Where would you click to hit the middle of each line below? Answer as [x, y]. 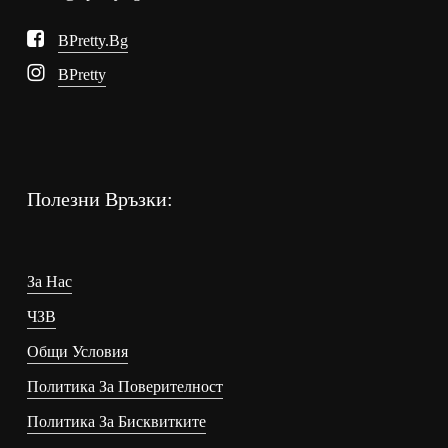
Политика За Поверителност [124, 387]
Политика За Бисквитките [116, 422]
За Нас [49, 282]
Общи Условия [77, 352]
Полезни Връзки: [99, 199]
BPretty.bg [93, 41]
